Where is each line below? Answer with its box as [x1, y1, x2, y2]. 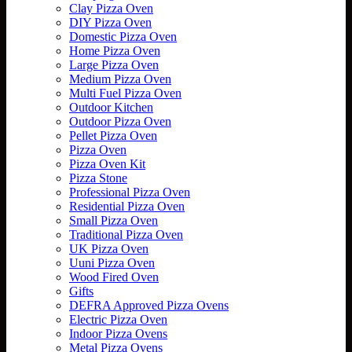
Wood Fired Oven [69, 269, 159, 284]
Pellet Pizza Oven [69, 128, 157, 142]
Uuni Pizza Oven [69, 255, 155, 269]
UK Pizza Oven [69, 241, 148, 255]
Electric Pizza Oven [69, 312, 167, 326]
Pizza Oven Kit [69, 156, 145, 170]
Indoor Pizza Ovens [69, 326, 167, 340]
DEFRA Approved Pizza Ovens [69, 298, 229, 312]
